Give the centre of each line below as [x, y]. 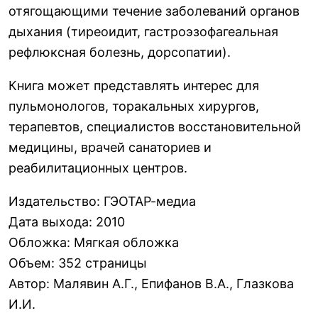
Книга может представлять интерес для [134, 86]
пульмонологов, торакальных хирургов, [134, 106]
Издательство [53, 201]
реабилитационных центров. [98, 168]
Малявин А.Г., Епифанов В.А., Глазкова [174, 284]
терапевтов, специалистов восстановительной [155, 127]
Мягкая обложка [126, 242]
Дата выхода [49, 222]
